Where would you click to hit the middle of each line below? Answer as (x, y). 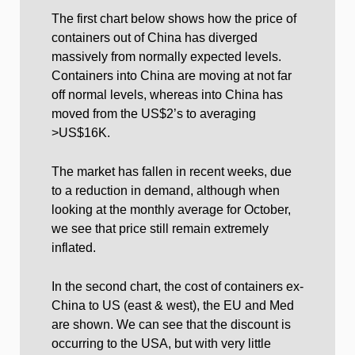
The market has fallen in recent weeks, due (172, 171)
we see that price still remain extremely (160, 228)
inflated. (74, 247)
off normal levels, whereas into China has (167, 94)
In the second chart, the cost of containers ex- (177, 286)
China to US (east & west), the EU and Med (173, 305)
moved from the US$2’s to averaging (154, 113)
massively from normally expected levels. (166, 56)
